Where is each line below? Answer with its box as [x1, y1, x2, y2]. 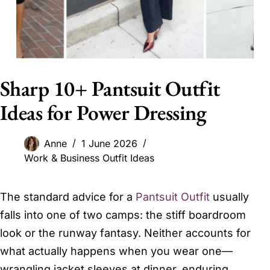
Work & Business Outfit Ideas [24, 152, 154, 165]
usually [210, 190, 249, 204]
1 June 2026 [81, 137, 137, 150]
